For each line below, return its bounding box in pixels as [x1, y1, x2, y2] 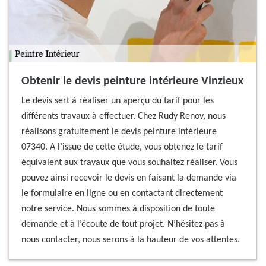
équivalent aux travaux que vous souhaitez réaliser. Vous [21, 158, 237, 167]
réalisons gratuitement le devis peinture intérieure [21, 127, 217, 137]
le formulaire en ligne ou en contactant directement [21, 189, 223, 198]
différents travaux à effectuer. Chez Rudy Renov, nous [21, 112, 226, 121]
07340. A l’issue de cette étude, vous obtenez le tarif [21, 142, 223, 152]
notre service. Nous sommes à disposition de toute [21, 204, 215, 214]
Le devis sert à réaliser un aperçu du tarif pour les [21, 96, 214, 106]
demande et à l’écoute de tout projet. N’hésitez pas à [21, 220, 225, 229]
